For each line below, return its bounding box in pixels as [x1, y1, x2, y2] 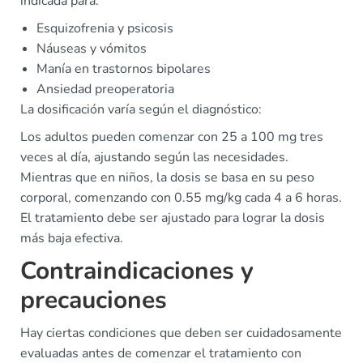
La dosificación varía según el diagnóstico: [20, 100, 262, 119]
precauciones [20, 284, 167, 318]
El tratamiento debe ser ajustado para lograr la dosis [20, 209, 325, 228]
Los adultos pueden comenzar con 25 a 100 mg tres [20, 128, 323, 147]
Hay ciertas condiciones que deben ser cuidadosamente [20, 324, 342, 343]
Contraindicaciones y [20, 254, 254, 288]
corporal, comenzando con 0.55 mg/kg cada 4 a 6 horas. [20, 189, 342, 207]
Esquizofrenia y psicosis [36, 19, 173, 38]
